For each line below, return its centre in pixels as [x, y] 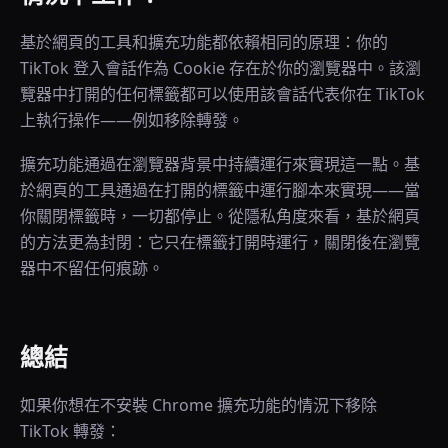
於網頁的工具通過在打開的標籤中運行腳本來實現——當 [220, 190]
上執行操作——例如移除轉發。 [132, 120]
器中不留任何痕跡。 [92, 268]
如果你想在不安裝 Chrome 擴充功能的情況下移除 [198, 405]
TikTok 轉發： [70, 431]
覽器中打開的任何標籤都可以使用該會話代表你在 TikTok [222, 94]
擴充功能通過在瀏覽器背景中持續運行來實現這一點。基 [220, 164]
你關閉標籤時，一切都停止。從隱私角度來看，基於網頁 [220, 216]
